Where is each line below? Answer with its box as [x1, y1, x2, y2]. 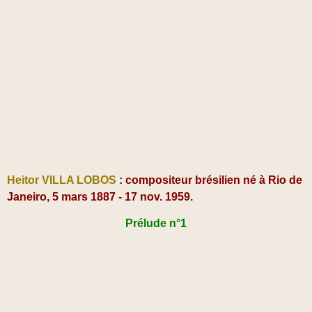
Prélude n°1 [125, 217, 187, 230]
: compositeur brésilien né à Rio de [116, 174, 302, 187]
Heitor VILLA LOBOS [7, 174, 116, 187]
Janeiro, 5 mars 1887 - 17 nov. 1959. [7, 191, 193, 203]
